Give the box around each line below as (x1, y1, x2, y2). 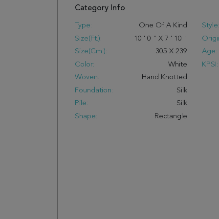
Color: (75, 61, 94, 68)
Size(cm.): (75, 48, 107, 55)
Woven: (75, 74, 99, 81)
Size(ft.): (75, 35, 102, 43)
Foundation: (75, 87, 113, 94)
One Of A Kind (138, 22, 187, 29)
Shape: (75, 112, 97, 120)
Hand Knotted (141, 74, 187, 81)
